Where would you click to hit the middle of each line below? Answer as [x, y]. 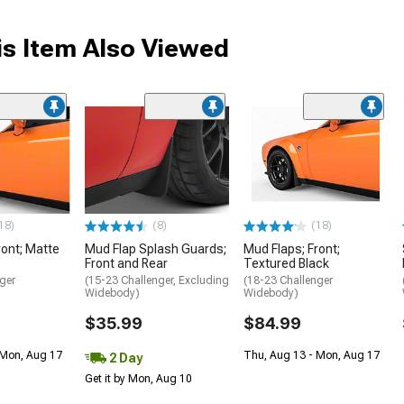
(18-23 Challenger [288, 281]
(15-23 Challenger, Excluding [157, 281]
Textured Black [286, 264]
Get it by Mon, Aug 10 [138, 379]
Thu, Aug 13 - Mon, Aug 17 [312, 356]
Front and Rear [126, 264]
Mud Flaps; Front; [292, 249]
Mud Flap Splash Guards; [156, 249]
